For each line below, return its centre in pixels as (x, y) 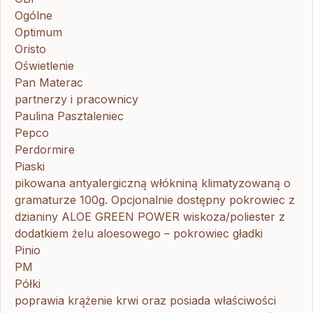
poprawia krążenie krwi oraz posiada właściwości (145, 300)
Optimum (38, 32)
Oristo (30, 49)
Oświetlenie (44, 65)
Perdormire (45, 149)
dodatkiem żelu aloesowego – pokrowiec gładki (139, 233)
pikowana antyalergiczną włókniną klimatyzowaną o (153, 183)
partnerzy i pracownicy (77, 99)
